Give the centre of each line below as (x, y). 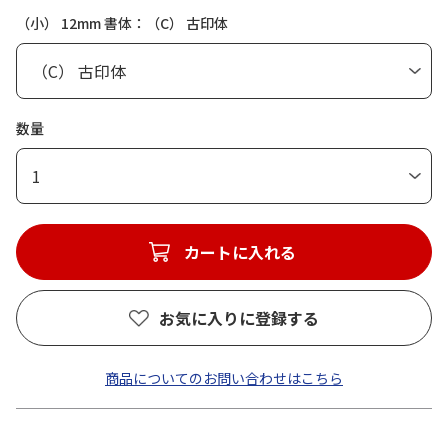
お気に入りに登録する (239, 318)
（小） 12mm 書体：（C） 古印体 (122, 23)
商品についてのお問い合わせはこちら (224, 378)
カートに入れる (240, 252)
